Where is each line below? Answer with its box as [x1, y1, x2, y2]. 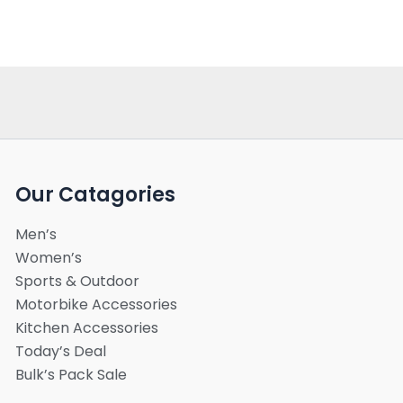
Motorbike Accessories [14, 294, 177, 315]
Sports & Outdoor [14, 271, 139, 291]
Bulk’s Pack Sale [14, 364, 127, 385]
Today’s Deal [14, 341, 106, 362]
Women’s [14, 247, 82, 268]
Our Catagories [14, 180, 175, 209]
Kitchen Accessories [14, 318, 158, 338]
